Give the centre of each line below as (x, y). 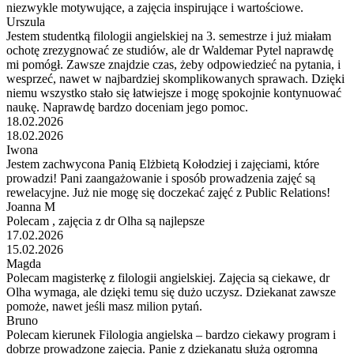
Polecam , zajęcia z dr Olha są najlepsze (105, 220)
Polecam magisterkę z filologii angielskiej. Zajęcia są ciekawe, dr (168, 277)
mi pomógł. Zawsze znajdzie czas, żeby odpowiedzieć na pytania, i (173, 64)
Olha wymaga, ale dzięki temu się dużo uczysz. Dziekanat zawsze (171, 292)
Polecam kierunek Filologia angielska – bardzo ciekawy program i (171, 334)
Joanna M (31, 206)
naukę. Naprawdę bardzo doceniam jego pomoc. (127, 107)
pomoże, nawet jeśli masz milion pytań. (104, 306)
